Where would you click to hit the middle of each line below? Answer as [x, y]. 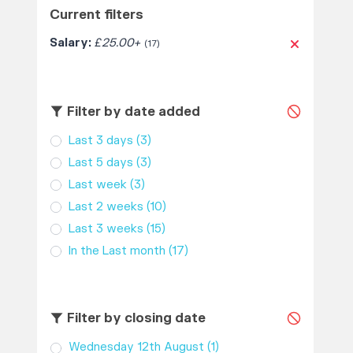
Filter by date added [132, 111]
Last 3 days [100, 140]
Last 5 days [100, 162]
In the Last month [117, 251]
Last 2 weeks [106, 206]
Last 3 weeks [106, 229]
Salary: [72, 43]
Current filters [96, 15]
